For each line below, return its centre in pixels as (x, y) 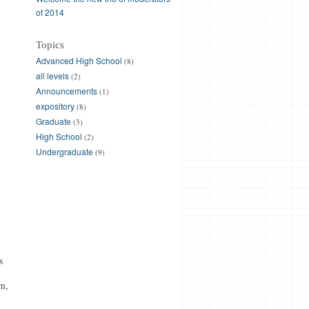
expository (55, 106)
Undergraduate (64, 151)
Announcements (66, 91)
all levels (52, 76)
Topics (50, 45)
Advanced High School (79, 60)
